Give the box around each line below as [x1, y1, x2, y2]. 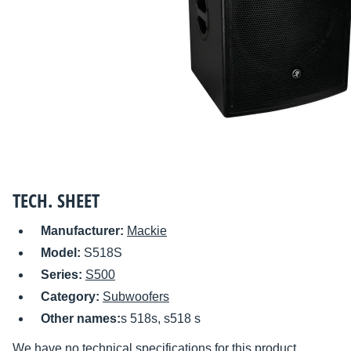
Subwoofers [103, 290, 169, 304]
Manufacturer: [41, 224, 127, 238]
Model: [41, 246, 84, 260]
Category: [41, 290, 103, 304]
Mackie [127, 224, 167, 238]
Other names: [41, 312, 121, 326]
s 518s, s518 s [121, 312, 201, 326]
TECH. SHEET [13, 187, 100, 214]
